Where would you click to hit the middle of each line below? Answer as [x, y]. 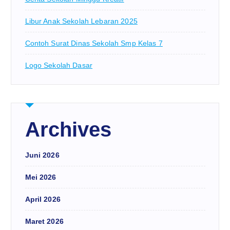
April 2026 [43, 199]
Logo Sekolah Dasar [59, 65]
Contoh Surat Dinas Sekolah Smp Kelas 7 [94, 43]
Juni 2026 [42, 155]
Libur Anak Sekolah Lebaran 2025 [81, 21]
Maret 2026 [44, 221]
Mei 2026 [41, 177]
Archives [68, 129]
